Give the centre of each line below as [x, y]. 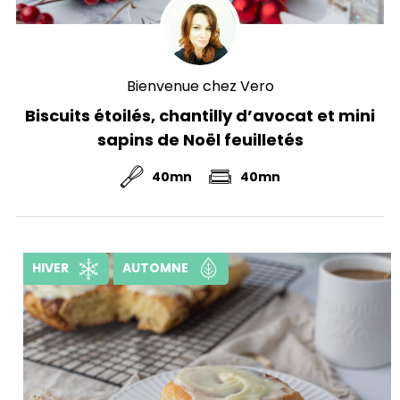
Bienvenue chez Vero [200, 86]
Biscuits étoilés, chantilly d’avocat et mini [200, 115]
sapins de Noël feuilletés [200, 139]
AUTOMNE [156, 267]
